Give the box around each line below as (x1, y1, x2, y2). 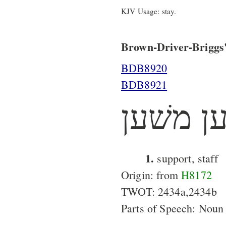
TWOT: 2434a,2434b (121, 184, 217, 199)
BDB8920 (121, 60, 167, 75)
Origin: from (121, 167, 182, 182)
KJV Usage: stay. (121, 6, 177, 16)
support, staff (154, 150, 218, 165)
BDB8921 (121, 77, 167, 92)
